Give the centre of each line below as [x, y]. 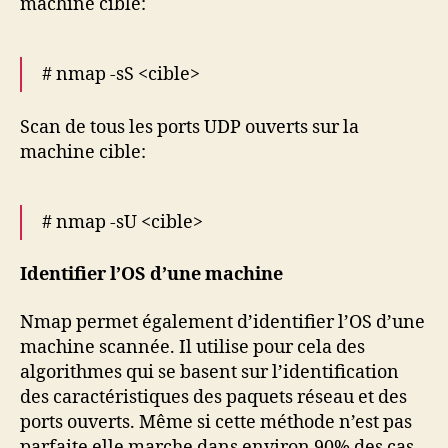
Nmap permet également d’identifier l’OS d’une [222, 322]
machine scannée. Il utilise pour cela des [192, 347]
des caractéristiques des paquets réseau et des [213, 397]
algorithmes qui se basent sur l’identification [209, 372]
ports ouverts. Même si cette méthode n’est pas [216, 422]
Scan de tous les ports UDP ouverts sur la [189, 127]
